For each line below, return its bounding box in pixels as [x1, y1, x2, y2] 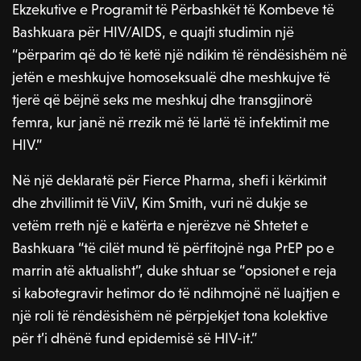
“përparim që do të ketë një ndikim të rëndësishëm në [12, 46, 348, 64]
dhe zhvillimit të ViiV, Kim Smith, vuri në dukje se [12, 194, 309, 212]
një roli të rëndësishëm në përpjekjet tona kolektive [12, 307, 329, 325]
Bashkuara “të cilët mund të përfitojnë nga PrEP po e [12, 239, 335, 257]
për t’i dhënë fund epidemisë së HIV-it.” [12, 330, 258, 347]
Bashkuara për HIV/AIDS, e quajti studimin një [12, 23, 295, 41]
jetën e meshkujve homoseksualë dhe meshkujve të [12, 68, 331, 86]
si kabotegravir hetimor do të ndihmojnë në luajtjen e [12, 284, 341, 302]
